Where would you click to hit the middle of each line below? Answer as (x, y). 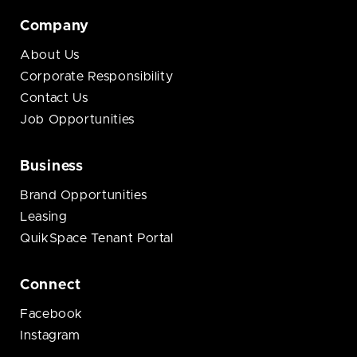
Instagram (50, 336)
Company (55, 27)
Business (52, 167)
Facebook (52, 314)
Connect (51, 286)
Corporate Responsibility (97, 77)
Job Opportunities (77, 120)
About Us (50, 55)
